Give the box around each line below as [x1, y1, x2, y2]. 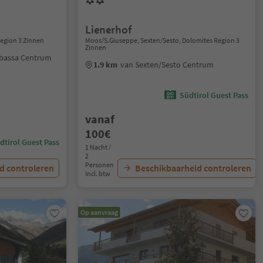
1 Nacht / [85, 143, 112, 151]
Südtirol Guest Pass [179, 90, 248, 100]
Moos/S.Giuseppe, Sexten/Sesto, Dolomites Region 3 [85, 36, 240, 45]
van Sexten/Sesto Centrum [120, 59, 214, 70]
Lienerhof [85, 23, 133, 36]
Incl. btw [85, 169, 111, 178]
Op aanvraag [80, 208, 119, 217]
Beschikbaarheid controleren [135, 162, 252, 174]
